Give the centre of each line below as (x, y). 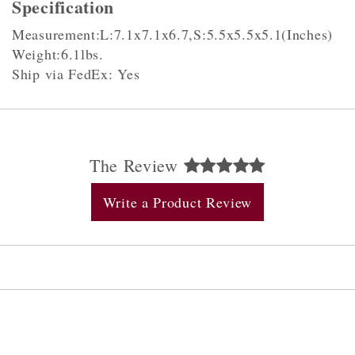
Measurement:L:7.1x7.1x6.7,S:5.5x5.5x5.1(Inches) (172, 34)
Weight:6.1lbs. (58, 54)
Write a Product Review (177, 202)
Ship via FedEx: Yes (76, 74)
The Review (136, 165)
